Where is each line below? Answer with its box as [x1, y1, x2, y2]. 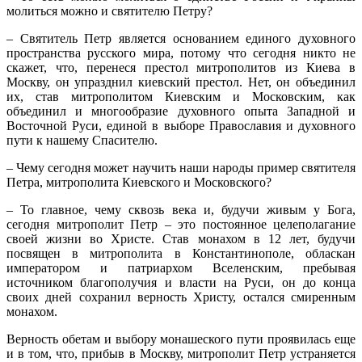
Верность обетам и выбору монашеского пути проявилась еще [6, 331, 356, 346]
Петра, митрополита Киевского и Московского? [6, 175, 271, 189]
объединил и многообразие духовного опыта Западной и [6, 103, 356, 118]
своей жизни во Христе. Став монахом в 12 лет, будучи [6, 231, 356, 246]
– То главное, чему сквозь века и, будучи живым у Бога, [6, 202, 356, 217]
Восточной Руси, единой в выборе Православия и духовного [6, 118, 356, 133]
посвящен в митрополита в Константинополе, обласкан [6, 246, 356, 260]
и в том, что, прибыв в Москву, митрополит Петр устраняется [6, 346, 356, 360]
